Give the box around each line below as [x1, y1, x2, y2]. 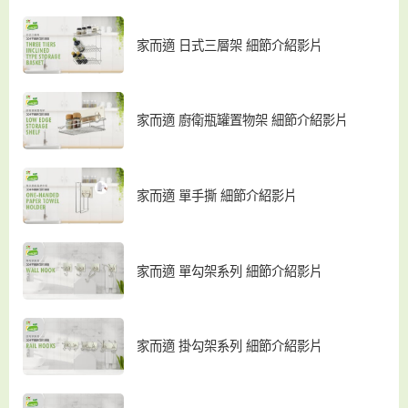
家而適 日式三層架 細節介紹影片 [137, 37, 323, 53]
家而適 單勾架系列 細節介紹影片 [137, 263, 323, 279]
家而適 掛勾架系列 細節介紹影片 [137, 339, 323, 354]
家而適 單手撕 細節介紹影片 [137, 188, 298, 203]
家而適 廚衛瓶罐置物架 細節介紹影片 [137, 113, 349, 128]
